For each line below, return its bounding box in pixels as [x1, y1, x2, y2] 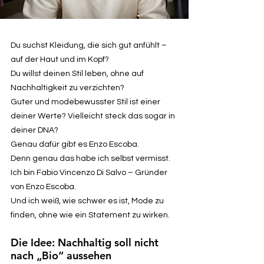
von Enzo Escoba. [11, 182, 76, 191]
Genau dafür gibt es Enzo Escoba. [11, 140, 139, 148]
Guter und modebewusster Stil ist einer [11, 97, 160, 106]
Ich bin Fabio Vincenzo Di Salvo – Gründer [11, 168, 167, 177]
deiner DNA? [11, 126, 58, 134]
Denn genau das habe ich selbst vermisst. [11, 154, 170, 163]
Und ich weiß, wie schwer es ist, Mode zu [11, 196, 164, 205]
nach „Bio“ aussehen [11, 248, 111, 262]
